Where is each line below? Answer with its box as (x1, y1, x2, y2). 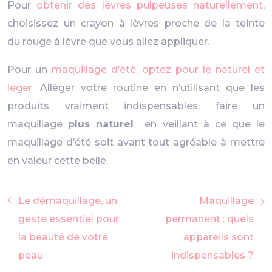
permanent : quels (165, 213, 254, 225)
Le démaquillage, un (18, 195, 117, 206)
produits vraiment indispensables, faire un (7, 100, 265, 112)
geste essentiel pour (18, 213, 119, 225)
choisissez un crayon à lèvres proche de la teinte (7, 18, 265, 29)
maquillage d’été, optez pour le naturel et (52, 64, 265, 75)
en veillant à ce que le (134, 118, 265, 130)
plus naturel (68, 118, 134, 130)
